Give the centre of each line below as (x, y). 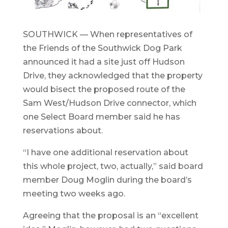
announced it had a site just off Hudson (104, 62)
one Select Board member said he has (101, 117)
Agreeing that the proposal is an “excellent (110, 215)
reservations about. (63, 130)
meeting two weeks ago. (74, 193)
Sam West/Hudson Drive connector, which (109, 103)
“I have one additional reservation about (105, 152)
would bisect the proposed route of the (104, 89)
